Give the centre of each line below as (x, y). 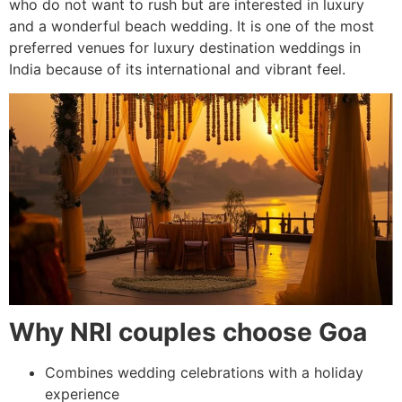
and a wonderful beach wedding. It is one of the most (192, 26)
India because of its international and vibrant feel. (177, 70)
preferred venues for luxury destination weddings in (185, 48)
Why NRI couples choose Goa (188, 332)
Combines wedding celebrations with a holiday (204, 373)
